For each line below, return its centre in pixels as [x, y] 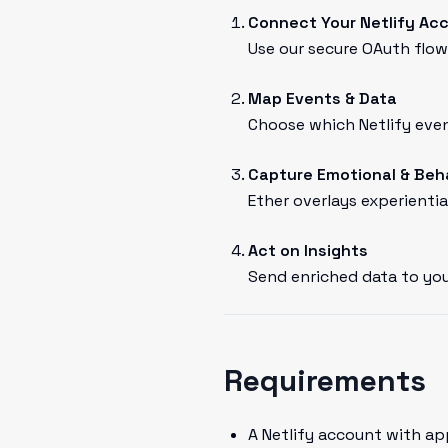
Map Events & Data [322, 98]
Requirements [325, 380]
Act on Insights [308, 250]
